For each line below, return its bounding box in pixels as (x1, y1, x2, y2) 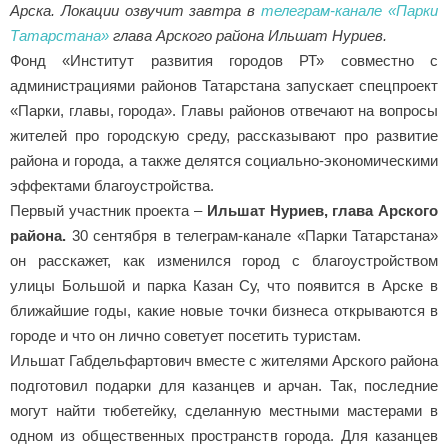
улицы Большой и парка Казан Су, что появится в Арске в (10, 263, 438, 281)
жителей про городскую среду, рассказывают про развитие (10, 113, 438, 131)
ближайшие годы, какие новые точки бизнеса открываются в (10, 288, 438, 306)
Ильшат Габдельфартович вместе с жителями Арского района (10, 338, 438, 356)
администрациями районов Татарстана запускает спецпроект (10, 63, 438, 81)
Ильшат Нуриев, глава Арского (206, 188, 439, 206)
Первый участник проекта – (10, 188, 207, 206)
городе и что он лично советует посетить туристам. (10, 313, 361, 331)
